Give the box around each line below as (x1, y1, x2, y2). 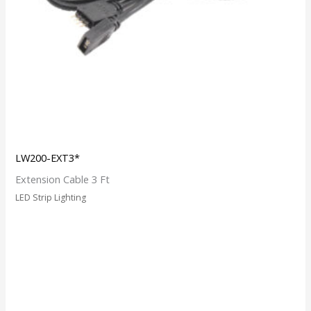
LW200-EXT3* (15, 151, 81, 165)
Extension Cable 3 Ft (15, 171, 110, 186)
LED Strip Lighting (15, 191, 87, 203)
